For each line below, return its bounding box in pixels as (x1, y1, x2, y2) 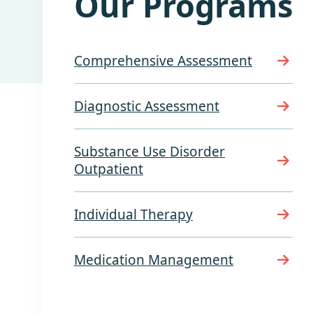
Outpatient (74, 160, 143, 178)
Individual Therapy (74, 205, 193, 224)
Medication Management (74, 251, 233, 269)
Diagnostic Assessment (74, 97, 219, 115)
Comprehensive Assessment (74, 52, 252, 70)
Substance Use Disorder (74, 143, 225, 161)
